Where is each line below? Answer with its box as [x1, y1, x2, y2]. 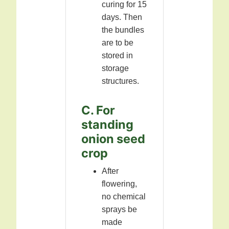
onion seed [81, 131, 145, 147]
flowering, [102, 179, 137, 189]
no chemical [102, 192, 146, 201]
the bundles [102, 26, 144, 35]
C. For [81, 103, 115, 118]
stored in [102, 51, 133, 60]
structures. [102, 77, 139, 86]
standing [81, 117, 133, 132]
